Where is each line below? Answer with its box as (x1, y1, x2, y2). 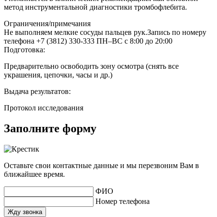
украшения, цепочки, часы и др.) (4, 70, 112, 79)
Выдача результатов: (4, 87, 71, 95)
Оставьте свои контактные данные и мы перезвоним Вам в (4, 161, 199, 170)
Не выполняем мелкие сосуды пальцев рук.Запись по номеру (4, 28, 206, 36)
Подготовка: (4, 45, 45, 54)
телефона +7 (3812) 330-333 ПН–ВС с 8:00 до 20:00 (4, 36, 172, 45)
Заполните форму (4, 122, 96, 135)
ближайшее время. (4, 170, 65, 178)
